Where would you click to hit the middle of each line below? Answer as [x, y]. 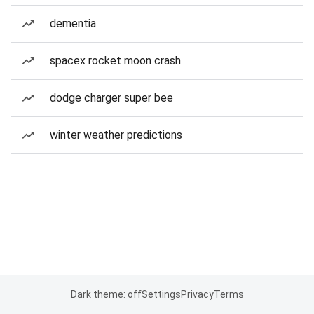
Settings [161, 294]
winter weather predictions [116, 135]
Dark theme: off [106, 294]
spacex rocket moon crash [115, 61]
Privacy [197, 294]
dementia [73, 23]
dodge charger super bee [111, 98]
